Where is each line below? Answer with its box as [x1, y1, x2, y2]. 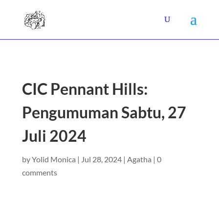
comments [22, 168, 57, 177]
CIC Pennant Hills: [22, 79, 148, 98]
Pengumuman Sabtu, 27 [22, 103, 186, 122]
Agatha [127, 154, 152, 164]
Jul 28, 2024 [81, 154, 122, 164]
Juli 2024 [22, 126, 87, 145]
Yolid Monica [31, 154, 76, 164]
